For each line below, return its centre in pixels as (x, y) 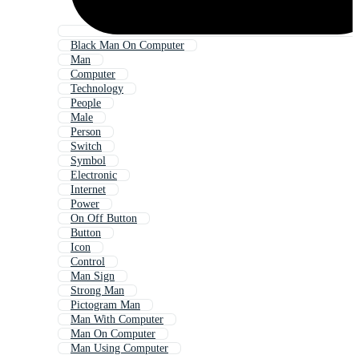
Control (88, 262)
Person (86, 132)
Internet (88, 190)
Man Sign (93, 276)
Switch (86, 147)
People (86, 103)
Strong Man (97, 291)
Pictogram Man (105, 305)
